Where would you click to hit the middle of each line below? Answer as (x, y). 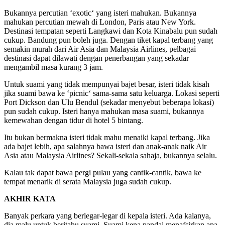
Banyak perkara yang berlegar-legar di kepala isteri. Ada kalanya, (107, 215)
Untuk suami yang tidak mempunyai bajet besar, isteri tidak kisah (107, 84)
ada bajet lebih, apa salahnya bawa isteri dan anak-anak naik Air (105, 146)
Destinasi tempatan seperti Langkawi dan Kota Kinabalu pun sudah (111, 31)
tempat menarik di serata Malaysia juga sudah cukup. (88, 181)
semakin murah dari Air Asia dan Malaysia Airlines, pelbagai (100, 49)
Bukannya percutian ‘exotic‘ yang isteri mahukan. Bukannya (100, 13)
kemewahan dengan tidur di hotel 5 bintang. (74, 120)
